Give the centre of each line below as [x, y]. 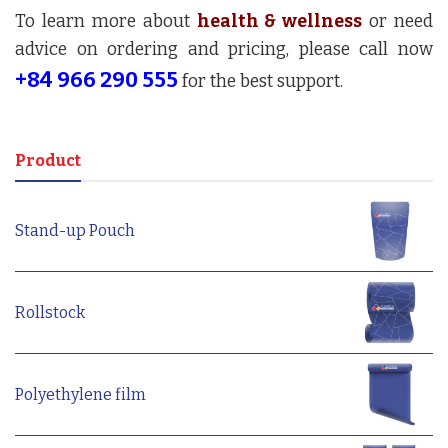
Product [48, 160]
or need [397, 21]
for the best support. [260, 81]
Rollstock [50, 313]
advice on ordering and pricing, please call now [224, 49]
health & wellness [279, 21]
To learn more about [106, 21]
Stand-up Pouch [75, 231]
